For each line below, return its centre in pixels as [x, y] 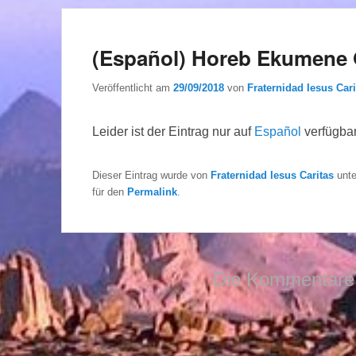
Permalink [152, 192]
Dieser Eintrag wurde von [151, 175]
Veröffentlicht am [133, 87]
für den [110, 192]
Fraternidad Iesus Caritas [272, 175]
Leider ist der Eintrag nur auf [173, 131]
